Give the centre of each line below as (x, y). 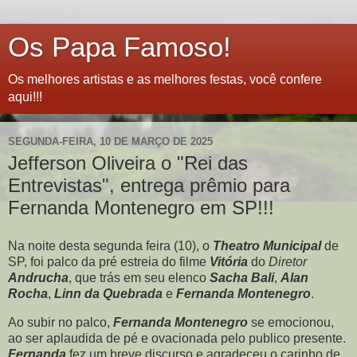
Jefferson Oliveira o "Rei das (128, 163)
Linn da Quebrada (108, 293)
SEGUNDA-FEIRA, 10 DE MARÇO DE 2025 (110, 141)
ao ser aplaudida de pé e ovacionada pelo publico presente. (177, 338)
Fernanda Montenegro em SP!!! (141, 208)
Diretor (288, 261)
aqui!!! (25, 97)
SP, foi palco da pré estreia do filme (109, 261)
